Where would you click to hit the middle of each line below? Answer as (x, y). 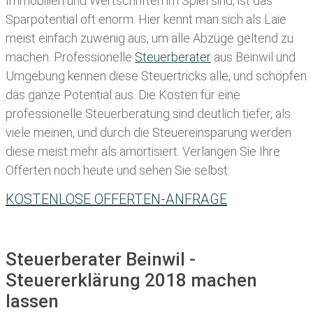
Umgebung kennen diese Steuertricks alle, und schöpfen (156, 76)
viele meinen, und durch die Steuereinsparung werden (148, 133)
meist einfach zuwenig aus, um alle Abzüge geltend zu (150, 38)
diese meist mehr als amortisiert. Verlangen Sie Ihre (143, 152)
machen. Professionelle (70, 57)
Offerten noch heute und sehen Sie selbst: (118, 170)
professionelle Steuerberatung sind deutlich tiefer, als (148, 114)
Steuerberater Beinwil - (101, 260)
